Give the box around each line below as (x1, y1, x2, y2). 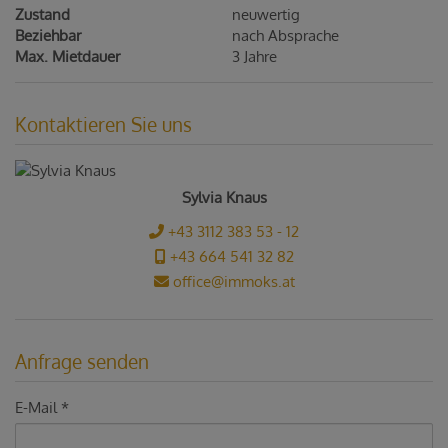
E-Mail (15, 398, 57, 417)
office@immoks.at (168, 271, 295, 291)
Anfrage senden (15, 349, 149, 373)
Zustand (15, 5, 70, 24)
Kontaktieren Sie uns (15, 112, 192, 136)
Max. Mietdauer (15, 47, 120, 66)
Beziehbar (15, 26, 81, 45)
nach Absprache (232, 26, 340, 45)
